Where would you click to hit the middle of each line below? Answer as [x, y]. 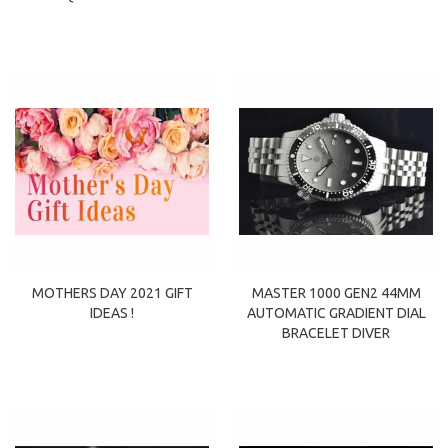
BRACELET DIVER [336, 333]
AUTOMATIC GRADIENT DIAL [336, 313]
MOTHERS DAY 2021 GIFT [112, 293]
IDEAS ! [112, 313]
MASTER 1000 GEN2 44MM [336, 293]
